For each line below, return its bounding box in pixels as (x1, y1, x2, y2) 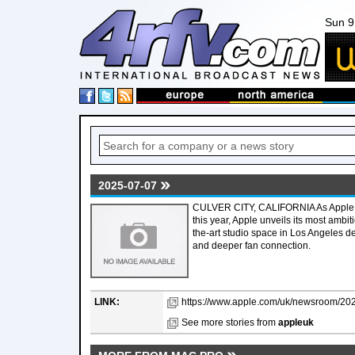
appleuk (278, 317, 314, 328)
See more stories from (181, 317, 278, 328)
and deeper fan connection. (193, 240, 311, 251)
